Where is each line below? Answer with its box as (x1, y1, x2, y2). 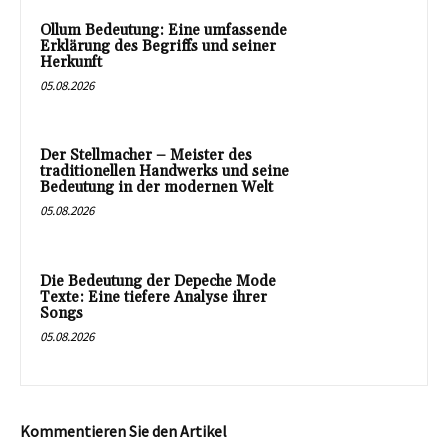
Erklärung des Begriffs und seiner (40, 36, 276, 56)
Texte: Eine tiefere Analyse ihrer (40, 287, 267, 307)
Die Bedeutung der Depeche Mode (40, 271, 276, 291)
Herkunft (40, 52, 102, 72)
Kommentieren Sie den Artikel (20, 420, 227, 441)
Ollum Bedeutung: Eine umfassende (40, 20, 287, 40)
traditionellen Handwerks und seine (40, 162, 289, 182)
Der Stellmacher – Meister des (40, 146, 252, 166)
